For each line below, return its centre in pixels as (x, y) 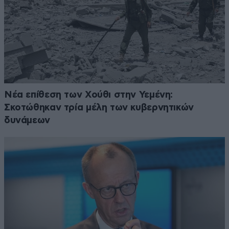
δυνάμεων (27, 121)
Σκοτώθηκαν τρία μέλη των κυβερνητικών (99, 108)
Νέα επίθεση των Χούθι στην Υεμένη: (89, 95)
